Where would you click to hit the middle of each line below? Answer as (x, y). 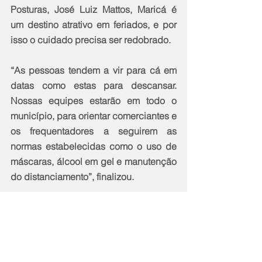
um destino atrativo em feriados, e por (94, 24)
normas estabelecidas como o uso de (94, 146)
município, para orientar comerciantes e (94, 116)
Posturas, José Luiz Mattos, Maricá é (94, 9)
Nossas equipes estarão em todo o (94, 100)
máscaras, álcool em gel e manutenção (94, 161)
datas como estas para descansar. (94, 85)
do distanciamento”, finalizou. (72, 176)
